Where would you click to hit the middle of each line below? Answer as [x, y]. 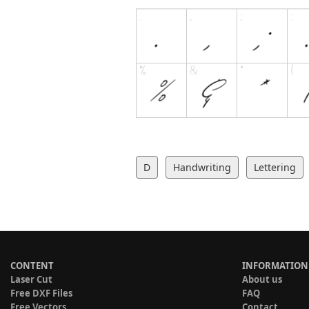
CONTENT [32, 266]
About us [262, 280]
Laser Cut [31, 280]
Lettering [275, 168]
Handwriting [202, 168]
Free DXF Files [41, 293]
